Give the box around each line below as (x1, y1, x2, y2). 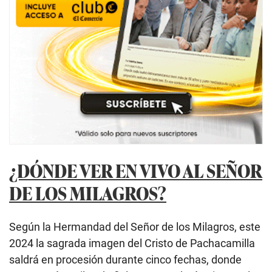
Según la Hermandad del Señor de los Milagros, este (9, 220, 260, 234)
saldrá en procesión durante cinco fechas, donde (9, 253, 242, 267)
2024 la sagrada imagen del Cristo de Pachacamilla (9, 237, 255, 250)
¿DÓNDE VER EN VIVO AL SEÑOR (9, 157, 262, 183)
